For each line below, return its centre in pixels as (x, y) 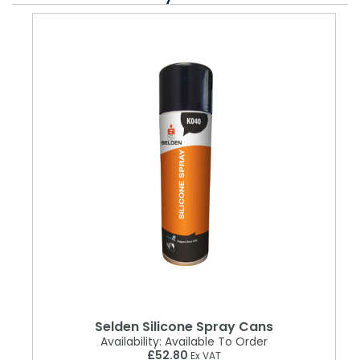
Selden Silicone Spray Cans (184, 326)
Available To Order (215, 341)
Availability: (131, 341)
